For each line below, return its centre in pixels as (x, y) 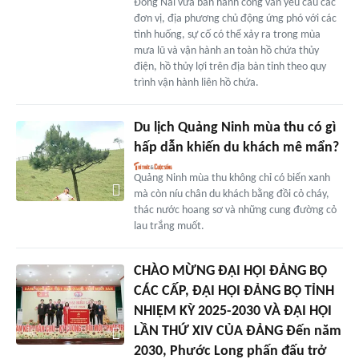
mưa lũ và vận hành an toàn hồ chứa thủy (226, 50)
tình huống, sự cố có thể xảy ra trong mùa (227, 34)
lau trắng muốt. (169, 226)
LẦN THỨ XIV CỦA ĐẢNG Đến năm (237, 331)
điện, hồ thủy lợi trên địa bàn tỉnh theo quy (230, 67)
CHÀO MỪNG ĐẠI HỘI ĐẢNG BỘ (230, 271)
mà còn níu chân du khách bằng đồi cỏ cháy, (231, 194)
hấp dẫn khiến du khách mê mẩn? (236, 147)
